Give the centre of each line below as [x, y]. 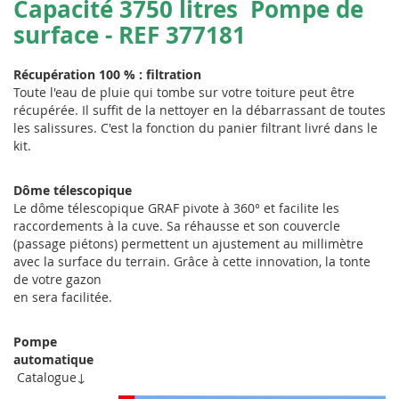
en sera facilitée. [63, 297]
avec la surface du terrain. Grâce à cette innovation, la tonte [192, 261]
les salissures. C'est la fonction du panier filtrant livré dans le [195, 127]
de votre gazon [57, 279]
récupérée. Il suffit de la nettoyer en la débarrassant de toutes [199, 110]
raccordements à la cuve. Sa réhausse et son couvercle [177, 225]
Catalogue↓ [50, 377]
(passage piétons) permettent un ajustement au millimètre [188, 243]
